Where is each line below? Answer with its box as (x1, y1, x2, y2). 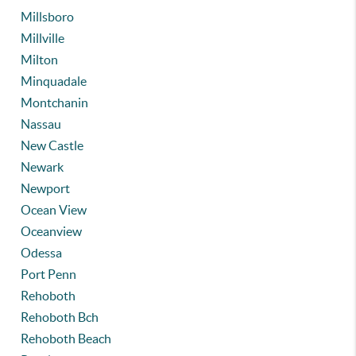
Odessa (21, 246, 63, 260)
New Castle (21, 138, 84, 153)
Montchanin (21, 95, 89, 110)
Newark (21, 160, 64, 174)
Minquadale (21, 74, 87, 88)
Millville (21, 31, 65, 45)
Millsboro (21, 10, 75, 24)
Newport (21, 181, 71, 195)
